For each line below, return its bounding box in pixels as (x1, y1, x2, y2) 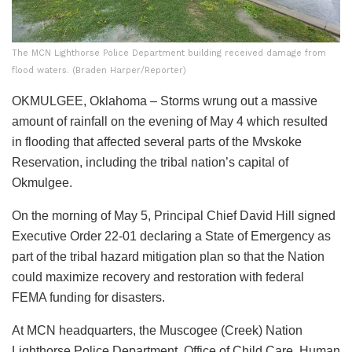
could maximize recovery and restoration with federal (12, 269, 304, 284)
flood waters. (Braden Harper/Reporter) (12, 64, 186, 75)
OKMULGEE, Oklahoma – (12, 93, 160, 108)
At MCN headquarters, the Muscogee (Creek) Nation (12, 323, 302, 337)
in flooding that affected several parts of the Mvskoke (12, 134, 302, 148)
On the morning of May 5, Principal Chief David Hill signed (12, 208, 335, 222)
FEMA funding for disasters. (12, 290, 168, 304)
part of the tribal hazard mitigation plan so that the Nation (12, 249, 324, 263)
